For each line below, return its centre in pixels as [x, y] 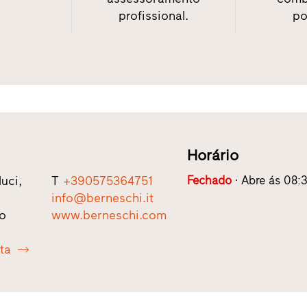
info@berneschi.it [102, 198]
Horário [212, 156]
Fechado [209, 181]
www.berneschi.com [109, 216]
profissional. [153, 16]
